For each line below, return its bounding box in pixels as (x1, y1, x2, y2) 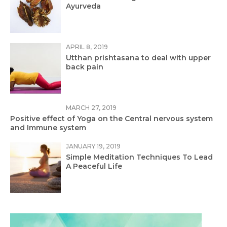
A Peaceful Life (66, 161, 122, 171)
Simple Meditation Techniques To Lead (66, 152, 213, 162)
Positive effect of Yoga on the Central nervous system (10, 113, 213, 123)
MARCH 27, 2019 (66, 103, 117, 111)
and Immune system (10, 123, 86, 132)
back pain (66, 62, 103, 71)
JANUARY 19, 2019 (66, 142, 121, 150)
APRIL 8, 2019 (66, 43, 108, 51)
